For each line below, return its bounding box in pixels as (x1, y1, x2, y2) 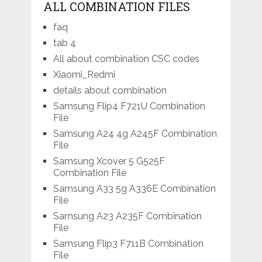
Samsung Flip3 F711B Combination (53, 238, 204, 250)
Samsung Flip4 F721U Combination (53, 101, 205, 112)
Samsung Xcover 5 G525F (53, 156, 165, 167)
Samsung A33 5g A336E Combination (53, 183, 216, 195)
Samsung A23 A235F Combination (53, 211, 202, 222)
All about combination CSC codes (53, 53, 199, 65)
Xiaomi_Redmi (53, 69, 115, 81)
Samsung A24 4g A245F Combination (53, 128, 217, 140)
